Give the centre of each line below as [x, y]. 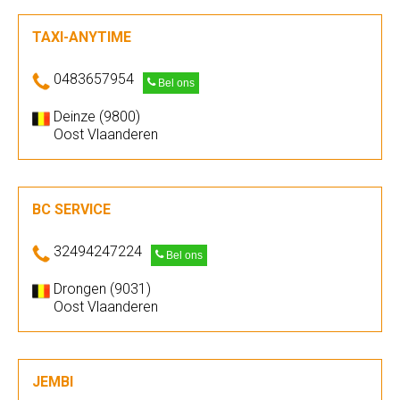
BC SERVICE [71, 209]
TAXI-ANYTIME [82, 37]
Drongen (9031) [102, 289]
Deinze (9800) [97, 117]
